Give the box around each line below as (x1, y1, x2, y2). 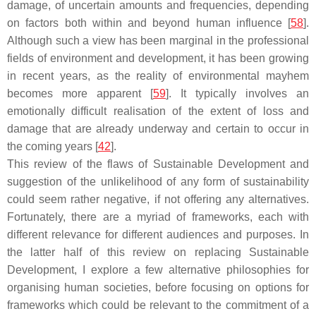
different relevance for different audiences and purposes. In (7, 229, 309, 241)
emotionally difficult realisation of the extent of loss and (7, 105, 309, 117)
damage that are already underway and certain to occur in (7, 123, 309, 135)
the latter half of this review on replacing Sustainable (7, 246, 309, 258)
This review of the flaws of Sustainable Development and (7, 158, 309, 170)
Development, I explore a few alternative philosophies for (7, 264, 309, 276)
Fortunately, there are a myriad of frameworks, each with (7, 211, 309, 223)
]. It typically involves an (166, 87, 309, 99)
